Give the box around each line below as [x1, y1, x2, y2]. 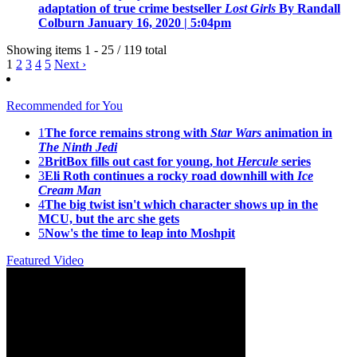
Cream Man [38, 183, 101, 198]
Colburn [38, 16, 84, 30]
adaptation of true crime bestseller [38, 2, 225, 16]
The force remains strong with [45, 126, 210, 140]
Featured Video [6, 253, 84, 268]
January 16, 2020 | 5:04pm [88, 16, 231, 30]
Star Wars [210, 126, 261, 140]
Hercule [237, 155, 278, 169]
